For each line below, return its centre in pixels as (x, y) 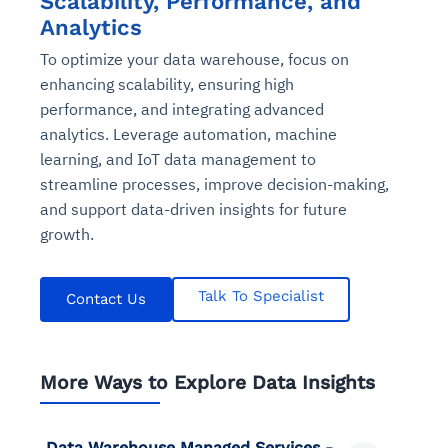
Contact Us (106, 298)
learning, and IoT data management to (178, 158)
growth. (67, 233)
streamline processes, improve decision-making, (214, 183)
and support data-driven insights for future (193, 208)
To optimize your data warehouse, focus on (194, 58)
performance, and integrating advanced (182, 108)
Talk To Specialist (261, 295)
